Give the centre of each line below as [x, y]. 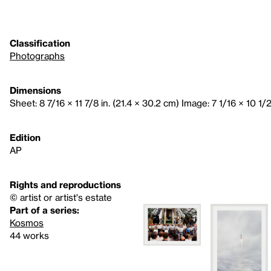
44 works [29, 235]
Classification [40, 43]
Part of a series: [44, 210]
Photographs [37, 56]
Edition [25, 137]
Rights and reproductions [65, 184]
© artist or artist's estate [61, 197]
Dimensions [35, 90]
